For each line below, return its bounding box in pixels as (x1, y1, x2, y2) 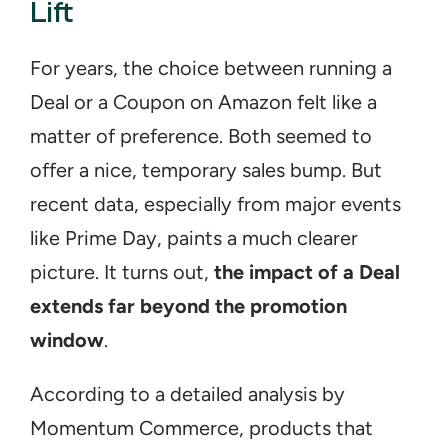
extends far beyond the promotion (30, 294, 347, 318)
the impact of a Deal (214, 260, 400, 284)
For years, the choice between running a (30, 56, 392, 80)
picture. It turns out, (30, 260, 214, 284)
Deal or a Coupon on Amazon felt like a (30, 90, 377, 114)
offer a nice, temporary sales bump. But (30, 158, 382, 182)
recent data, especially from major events (30, 192, 401, 216)
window (30, 328, 104, 352)
